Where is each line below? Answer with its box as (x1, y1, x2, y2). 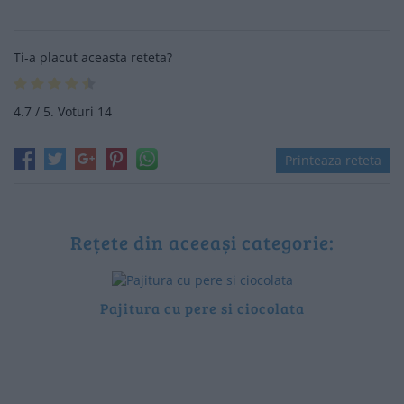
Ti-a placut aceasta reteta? (14, 49, 172, 67)
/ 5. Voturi (32, 103, 97, 121)
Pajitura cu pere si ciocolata (99, 298, 305, 317)
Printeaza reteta (285, 151, 381, 170)
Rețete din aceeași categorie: (69, 229, 335, 256)
